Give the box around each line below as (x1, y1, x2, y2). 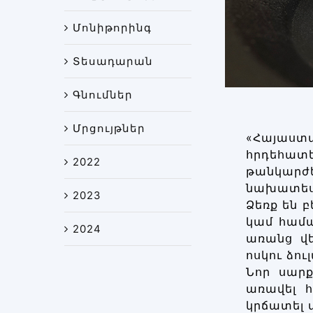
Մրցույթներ (72, 122, 145, 136)
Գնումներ (72, 88, 133, 102)
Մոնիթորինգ (72, 21, 152, 35)
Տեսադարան (72, 54, 153, 68)
